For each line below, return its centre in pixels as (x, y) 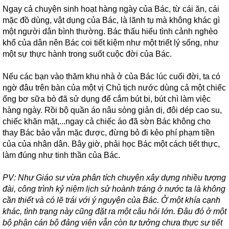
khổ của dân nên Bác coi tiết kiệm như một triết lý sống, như (111, 43)
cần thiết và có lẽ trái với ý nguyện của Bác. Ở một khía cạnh (111, 200)
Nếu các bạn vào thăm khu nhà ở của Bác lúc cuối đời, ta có (111, 76)
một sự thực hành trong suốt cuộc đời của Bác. (87, 54)
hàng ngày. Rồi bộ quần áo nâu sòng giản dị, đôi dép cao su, (112, 110)
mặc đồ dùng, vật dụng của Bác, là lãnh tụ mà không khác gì (111, 20)
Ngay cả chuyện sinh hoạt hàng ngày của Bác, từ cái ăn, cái (111, 9)
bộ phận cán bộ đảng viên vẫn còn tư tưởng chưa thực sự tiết (112, 223)
